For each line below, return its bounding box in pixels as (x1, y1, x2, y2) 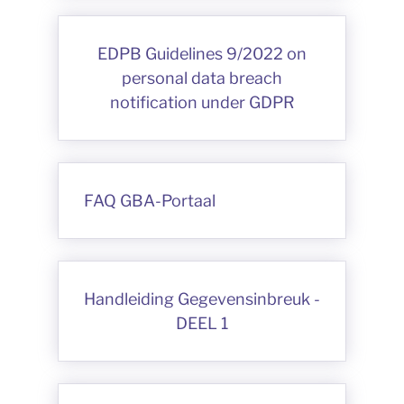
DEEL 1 (176, 314, 228, 333)
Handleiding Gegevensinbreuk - (84, 289, 320, 308)
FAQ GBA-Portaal (84, 191, 216, 210)
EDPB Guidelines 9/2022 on (97, 44, 307, 63)
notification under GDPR (109, 93, 295, 112)
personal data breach (122, 69, 282, 87)
